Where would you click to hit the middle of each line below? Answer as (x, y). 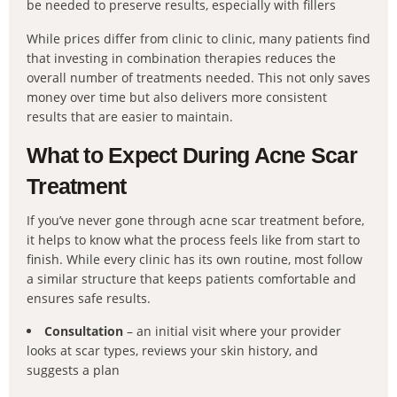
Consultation (84, 331)
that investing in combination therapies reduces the (181, 58)
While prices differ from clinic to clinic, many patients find (198, 39)
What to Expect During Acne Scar (192, 155)
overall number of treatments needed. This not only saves (198, 78)
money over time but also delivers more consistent (177, 97)
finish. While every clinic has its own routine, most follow (195, 259)
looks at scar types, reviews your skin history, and (172, 350)
